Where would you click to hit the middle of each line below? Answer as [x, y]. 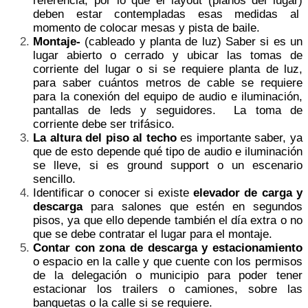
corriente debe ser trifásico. [106, 124]
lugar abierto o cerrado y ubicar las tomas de [168, 55]
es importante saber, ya [240, 137]
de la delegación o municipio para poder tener [168, 275]
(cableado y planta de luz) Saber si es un [191, 41]
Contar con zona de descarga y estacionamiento [168, 247]
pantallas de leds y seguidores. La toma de [168, 110]
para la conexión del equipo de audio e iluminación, [168, 96]
